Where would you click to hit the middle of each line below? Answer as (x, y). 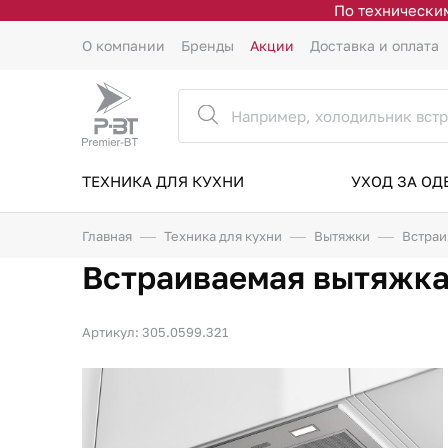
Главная (107, 236)
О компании (123, 45)
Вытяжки (342, 236)
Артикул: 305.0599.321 (155, 332)
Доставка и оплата (374, 45)
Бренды (207, 45)
